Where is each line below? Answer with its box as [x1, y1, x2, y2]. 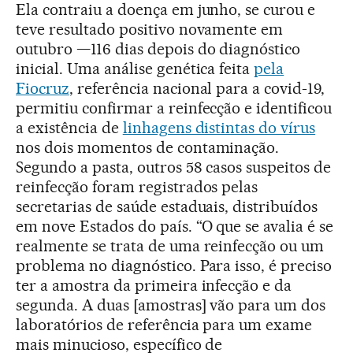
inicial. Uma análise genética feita [16, 59, 255, 79]
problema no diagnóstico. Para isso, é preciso [16, 256, 333, 276]
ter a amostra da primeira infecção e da [16, 276, 292, 295]
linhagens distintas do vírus [122, 118, 316, 138]
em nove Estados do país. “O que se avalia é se [16, 217, 334, 236]
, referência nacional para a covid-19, [69, 79, 325, 98]
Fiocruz [16, 79, 69, 98]
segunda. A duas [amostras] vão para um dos [16, 295, 326, 315]
